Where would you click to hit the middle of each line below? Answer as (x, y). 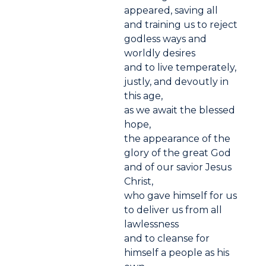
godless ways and (166, 39)
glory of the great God (178, 153)
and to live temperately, (180, 68)
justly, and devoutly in (177, 82)
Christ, (139, 182)
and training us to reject (181, 25)
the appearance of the (178, 139)
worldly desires (160, 53)
